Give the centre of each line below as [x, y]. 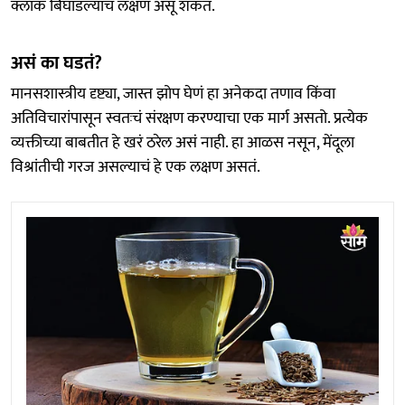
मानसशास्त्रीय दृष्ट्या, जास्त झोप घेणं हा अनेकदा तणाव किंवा [173, 94]
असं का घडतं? [57, 64]
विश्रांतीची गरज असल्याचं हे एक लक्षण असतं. [136, 168]
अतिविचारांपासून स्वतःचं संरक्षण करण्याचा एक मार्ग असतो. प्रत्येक [189, 119]
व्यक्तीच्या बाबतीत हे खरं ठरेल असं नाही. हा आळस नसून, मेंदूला [183, 143]
